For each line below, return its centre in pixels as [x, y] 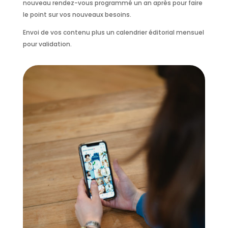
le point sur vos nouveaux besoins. [77, 15]
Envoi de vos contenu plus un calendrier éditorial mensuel [113, 33]
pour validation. [47, 44]
